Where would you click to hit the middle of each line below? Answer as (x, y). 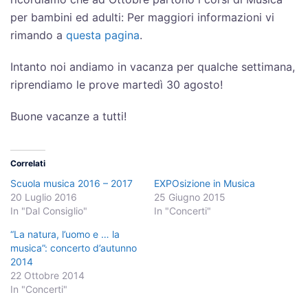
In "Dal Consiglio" (49, 211)
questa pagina (103, 35)
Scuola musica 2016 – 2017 (71, 183)
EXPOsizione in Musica (205, 183)
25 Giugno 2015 (190, 197)
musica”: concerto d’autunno (74, 248)
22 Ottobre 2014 (47, 275)
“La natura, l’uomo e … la (65, 234)
